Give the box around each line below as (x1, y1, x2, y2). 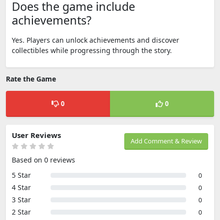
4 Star (12, 183, 31, 192)
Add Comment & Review (131, 137, 202, 145)
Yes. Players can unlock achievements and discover (12, 35, 179, 45)
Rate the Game (6, 74, 56, 83)
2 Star (12, 207, 31, 217)
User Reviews (12, 130, 61, 140)
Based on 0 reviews (12, 155, 75, 165)
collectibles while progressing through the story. (12, 46, 174, 55)
